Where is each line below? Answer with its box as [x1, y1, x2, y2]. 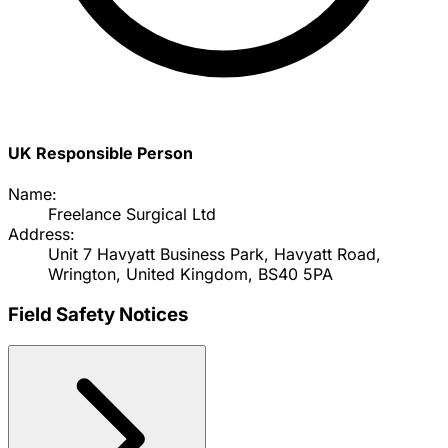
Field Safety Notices [8, 302, 188, 326]
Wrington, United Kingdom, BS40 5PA [48, 264, 333, 285]
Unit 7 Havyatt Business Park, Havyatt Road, [48, 244, 381, 265]
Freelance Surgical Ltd [48, 204, 216, 225]
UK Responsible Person [8, 142, 193, 163]
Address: [8, 224, 75, 245]
